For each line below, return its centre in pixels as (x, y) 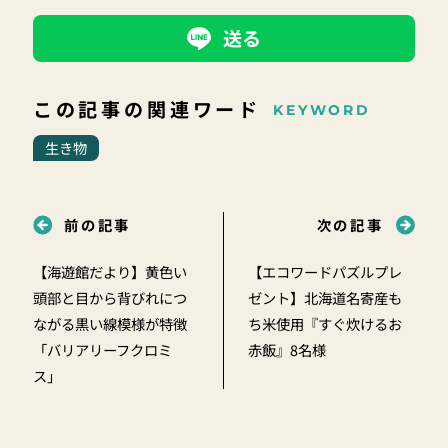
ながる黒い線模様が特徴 (109, 324)
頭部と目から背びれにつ (109, 298)
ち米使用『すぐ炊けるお (324, 324)
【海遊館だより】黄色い (109, 272)
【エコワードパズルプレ (324, 272)
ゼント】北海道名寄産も (324, 298)
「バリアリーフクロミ (102, 350)
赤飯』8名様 (286, 350)
